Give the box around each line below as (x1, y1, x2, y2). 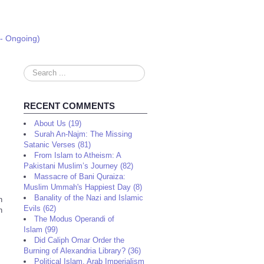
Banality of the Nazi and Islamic (34, 193, 143, 202)
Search (24, 65, 48, 74)
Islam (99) (24, 225, 58, 234)
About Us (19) (34, 119, 81, 128)
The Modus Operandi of (34, 214, 114, 223)
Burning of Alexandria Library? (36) (24, 246, 141, 255)
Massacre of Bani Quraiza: (34, 172, 126, 181)
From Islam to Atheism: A (34, 151, 121, 160)
